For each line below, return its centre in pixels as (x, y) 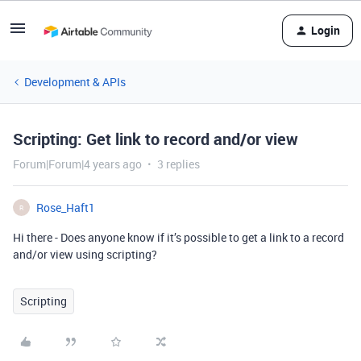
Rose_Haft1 (66, 207)
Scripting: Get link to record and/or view (156, 139)
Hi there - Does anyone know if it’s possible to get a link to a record (178, 237)
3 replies (178, 164)
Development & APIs (75, 82)
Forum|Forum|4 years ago (77, 164)
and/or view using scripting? (85, 254)
